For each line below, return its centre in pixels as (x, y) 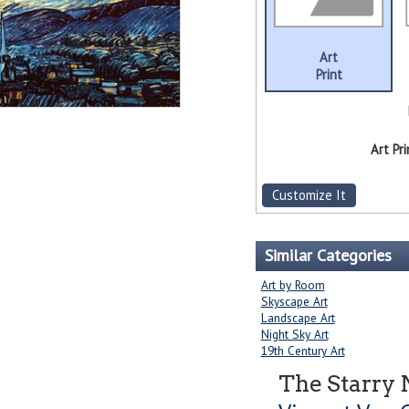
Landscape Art (298, 318)
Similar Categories (328, 256)
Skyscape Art (294, 302)
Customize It (309, 195)
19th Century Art (303, 351)
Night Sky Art (294, 335)
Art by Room (293, 285)
